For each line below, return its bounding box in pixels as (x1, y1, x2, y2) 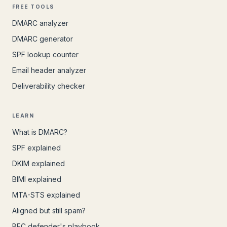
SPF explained (12, 143, 61, 152)
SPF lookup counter (12, 50, 79, 59)
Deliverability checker (12, 82, 85, 90)
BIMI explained (12, 175, 61, 183)
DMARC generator (12, 34, 73, 43)
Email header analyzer (12, 66, 86, 74)
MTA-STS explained (12, 191, 80, 199)
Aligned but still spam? (12, 206, 86, 215)
